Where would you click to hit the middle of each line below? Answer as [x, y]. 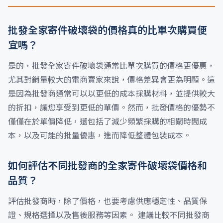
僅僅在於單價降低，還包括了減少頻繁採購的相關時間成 [108, 121]
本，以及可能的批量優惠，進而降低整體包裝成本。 [100, 135]
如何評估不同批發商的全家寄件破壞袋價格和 [108, 166]
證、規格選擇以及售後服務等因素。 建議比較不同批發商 [109, 215]
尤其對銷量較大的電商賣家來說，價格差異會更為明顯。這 [111, 80]
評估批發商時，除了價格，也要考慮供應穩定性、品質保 [108, 201]
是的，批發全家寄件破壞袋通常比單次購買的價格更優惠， [111, 66]
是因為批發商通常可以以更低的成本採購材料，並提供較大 [111, 94]
